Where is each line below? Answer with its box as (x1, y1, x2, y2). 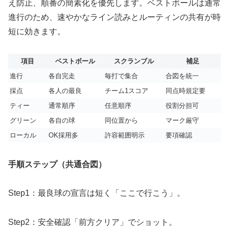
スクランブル (113, 57, 154, 65)
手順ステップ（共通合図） (8, 159, 106, 169)
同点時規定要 (166, 86, 205, 95)
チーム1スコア (105, 86, 148, 95)
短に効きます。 (8, 27, 65, 36)
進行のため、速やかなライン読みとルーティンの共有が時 (8, 13, 221, 22)
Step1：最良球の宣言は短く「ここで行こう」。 (8, 189, 185, 198)
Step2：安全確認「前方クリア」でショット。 (8, 218, 177, 227)
